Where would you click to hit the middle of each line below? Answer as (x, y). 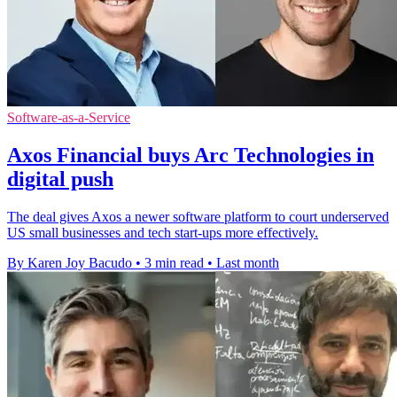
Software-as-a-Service (69, 118)
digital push (60, 179)
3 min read (174, 263)
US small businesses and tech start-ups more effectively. (163, 233)
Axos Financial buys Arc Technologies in (191, 156)
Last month (248, 263)
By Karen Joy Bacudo (70, 263)
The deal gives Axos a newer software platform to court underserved (198, 217)
